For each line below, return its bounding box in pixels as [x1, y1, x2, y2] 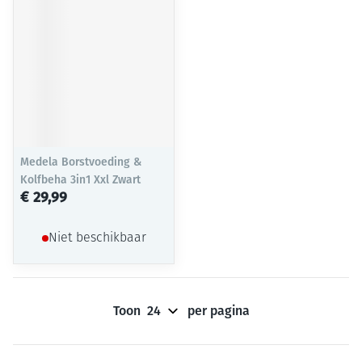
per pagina [187, 303, 250, 318]
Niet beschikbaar [48, 232, 146, 245]
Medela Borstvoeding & [20, 155, 141, 169]
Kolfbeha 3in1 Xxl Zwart [20, 173, 141, 187]
